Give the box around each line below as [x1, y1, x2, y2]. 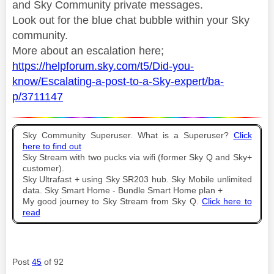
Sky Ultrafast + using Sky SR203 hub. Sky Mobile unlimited [22, 174, 252, 184]
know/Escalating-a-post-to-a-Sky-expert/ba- [12, 75, 224, 87]
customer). [22, 163, 64, 173]
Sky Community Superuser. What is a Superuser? [22, 130, 234, 140]
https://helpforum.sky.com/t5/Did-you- [12, 59, 194, 72]
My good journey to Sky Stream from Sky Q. [22, 196, 202, 206]
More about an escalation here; [12, 44, 164, 57]
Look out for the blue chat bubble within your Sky [12, 13, 250, 26]
